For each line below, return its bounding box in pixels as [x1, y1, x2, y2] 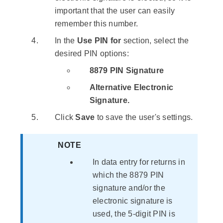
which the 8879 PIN [92, 171, 164, 180]
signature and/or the [92, 184, 165, 193]
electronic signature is [92, 197, 173, 206]
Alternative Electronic [89, 83, 174, 92]
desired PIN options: [54, 49, 129, 58]
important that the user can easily [54, 6, 175, 15]
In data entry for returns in [92, 158, 185, 167]
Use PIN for [75, 36, 121, 45]
